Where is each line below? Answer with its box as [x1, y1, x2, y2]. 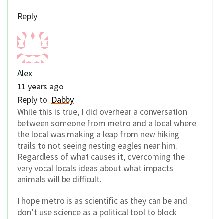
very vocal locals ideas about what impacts [17, 162, 173, 174]
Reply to [17, 93, 51, 105]
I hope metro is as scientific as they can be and [17, 195, 187, 207]
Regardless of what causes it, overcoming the [17, 151, 185, 162]
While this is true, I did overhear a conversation [17, 106, 187, 117]
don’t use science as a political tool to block [17, 206, 177, 218]
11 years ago [17, 80, 64, 92]
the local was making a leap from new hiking [17, 128, 179, 140]
